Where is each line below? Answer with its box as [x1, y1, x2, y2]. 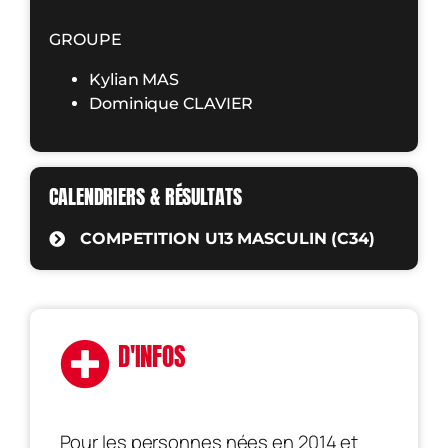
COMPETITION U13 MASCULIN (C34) [79, 228, 375, 248]
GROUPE [49, 30, 122, 50]
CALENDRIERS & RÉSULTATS [49, 180, 242, 212]
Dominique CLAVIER [89, 94, 254, 114]
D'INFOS [117, 338, 187, 376]
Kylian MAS [89, 70, 180, 90]
